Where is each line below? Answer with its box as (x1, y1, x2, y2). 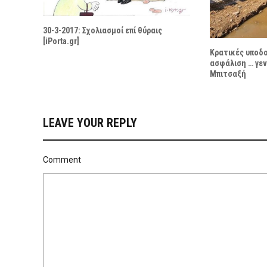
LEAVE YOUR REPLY (43, 116, 137, 131)
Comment (43, 155, 81, 165)
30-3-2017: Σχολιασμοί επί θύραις (43, 25, 162, 35)
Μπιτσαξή (209, 69, 246, 79)
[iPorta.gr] (43, 36, 79, 46)
